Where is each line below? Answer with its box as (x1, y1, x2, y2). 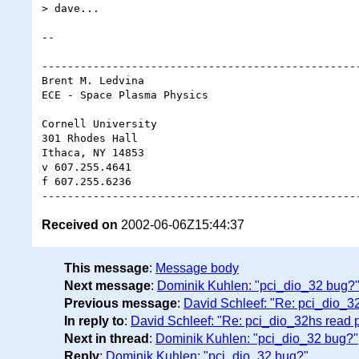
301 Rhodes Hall (42, 131, 138, 144)
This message (64, 260, 149, 275)
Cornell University (42, 117, 157, 130)
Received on (42, 217, 118, 232)
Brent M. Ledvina (42, 74, 144, 87)
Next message (64, 278, 151, 292)
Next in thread (64, 331, 149, 345)
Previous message (64, 296, 177, 310)
